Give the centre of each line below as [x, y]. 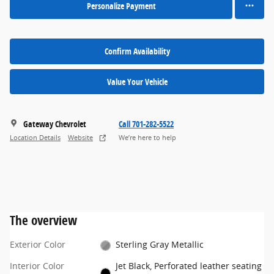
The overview [43, 220]
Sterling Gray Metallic [160, 245]
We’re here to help [147, 137]
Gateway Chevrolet [55, 124]
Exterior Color [38, 245]
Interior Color [37, 266]
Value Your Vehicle [137, 81]
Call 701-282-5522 [146, 124]
